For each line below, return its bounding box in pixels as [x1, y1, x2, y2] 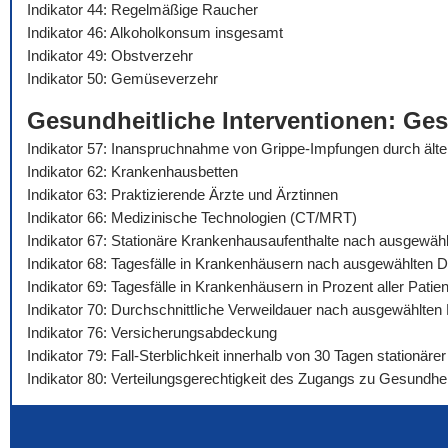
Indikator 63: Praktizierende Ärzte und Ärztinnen [27, 186, 338, 204]
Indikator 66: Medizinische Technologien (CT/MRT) [27, 209, 357, 227]
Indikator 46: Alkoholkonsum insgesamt [27, 24, 283, 42]
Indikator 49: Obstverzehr [27, 47, 193, 65]
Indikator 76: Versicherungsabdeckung [27, 324, 277, 342]
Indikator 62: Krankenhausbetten [27, 163, 238, 181]
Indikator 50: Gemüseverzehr [27, 70, 218, 88]
